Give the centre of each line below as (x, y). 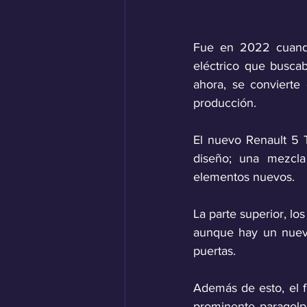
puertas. (214, 251)
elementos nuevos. (246, 177)
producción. (225, 103)
